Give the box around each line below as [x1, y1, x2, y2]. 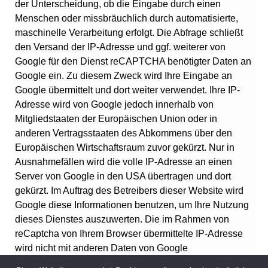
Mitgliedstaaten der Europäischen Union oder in [15, 114, 217, 124]
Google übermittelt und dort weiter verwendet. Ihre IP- [15, 85, 240, 96]
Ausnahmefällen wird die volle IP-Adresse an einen [15, 157, 232, 167]
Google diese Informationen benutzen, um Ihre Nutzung [15, 200, 249, 211]
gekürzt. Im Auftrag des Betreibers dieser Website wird [15, 185, 243, 196]
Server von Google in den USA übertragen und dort [15, 171, 231, 182]
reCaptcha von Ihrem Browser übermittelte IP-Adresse [15, 229, 243, 239]
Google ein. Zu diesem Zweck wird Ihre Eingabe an [15, 71, 232, 81]
